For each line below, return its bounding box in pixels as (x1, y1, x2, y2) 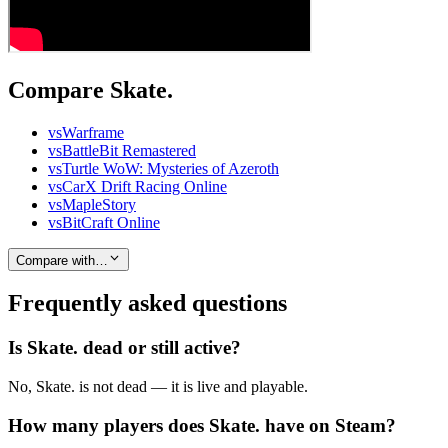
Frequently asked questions (8, 290, 287, 317)
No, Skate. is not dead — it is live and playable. (8, 378, 308, 396)
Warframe (62, 124, 124, 142)
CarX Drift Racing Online (62, 178, 227, 196)
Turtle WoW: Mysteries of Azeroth (62, 160, 279, 178)
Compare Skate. (8, 77, 173, 104)
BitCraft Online (62, 214, 160, 232)
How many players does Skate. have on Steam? (8, 414, 396, 436)
